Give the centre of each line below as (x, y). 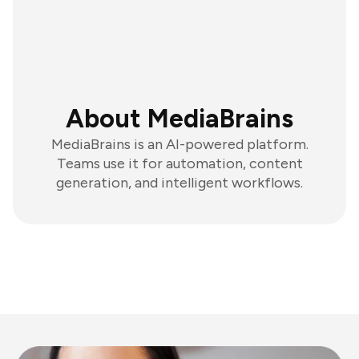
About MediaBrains (179, 119)
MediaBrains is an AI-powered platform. (179, 144)
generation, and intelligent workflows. (179, 183)
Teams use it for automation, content (179, 163)
